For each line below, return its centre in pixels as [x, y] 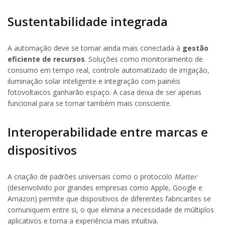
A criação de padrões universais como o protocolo [91, 177]
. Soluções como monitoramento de [144, 59]
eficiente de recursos [46, 59]
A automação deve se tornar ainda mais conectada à [95, 48]
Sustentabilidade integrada [88, 21]
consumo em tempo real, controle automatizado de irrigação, [108, 70]
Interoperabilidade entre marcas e [108, 132]
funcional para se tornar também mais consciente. [89, 103]
